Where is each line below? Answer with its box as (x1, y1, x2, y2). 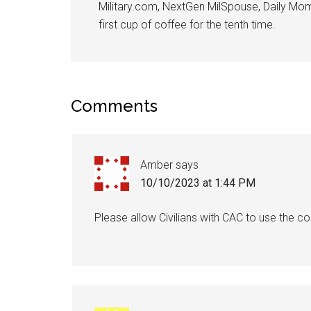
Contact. (268, 49, 296, 60)
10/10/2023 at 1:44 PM (140, 176, 255, 190)
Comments (71, 96, 158, 116)
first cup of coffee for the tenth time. (99, 18, 276, 31)
